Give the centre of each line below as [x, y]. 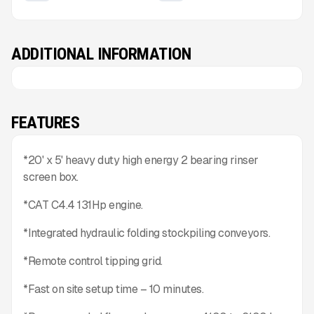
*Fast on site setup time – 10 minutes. [113, 289]
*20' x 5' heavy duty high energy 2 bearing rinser [141, 160]
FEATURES [45, 123]
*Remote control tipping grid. [93, 261]
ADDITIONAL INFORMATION [101, 54]
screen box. [51, 177]
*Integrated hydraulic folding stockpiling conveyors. [146, 233]
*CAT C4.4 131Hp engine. [83, 205]
